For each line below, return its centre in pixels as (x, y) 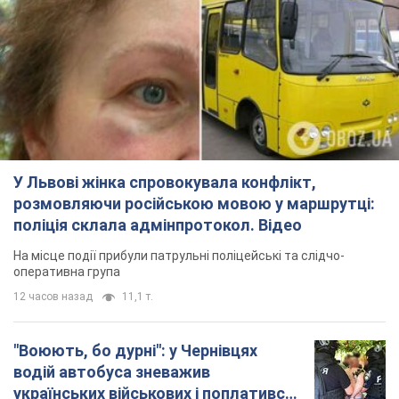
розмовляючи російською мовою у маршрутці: (194, 204)
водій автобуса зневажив (112, 372)
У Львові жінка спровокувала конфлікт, (165, 183)
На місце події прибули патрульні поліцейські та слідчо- (179, 256)
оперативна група (67, 272)
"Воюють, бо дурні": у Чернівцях (135, 351)
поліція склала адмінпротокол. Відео (158, 225)
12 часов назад (53, 297)
